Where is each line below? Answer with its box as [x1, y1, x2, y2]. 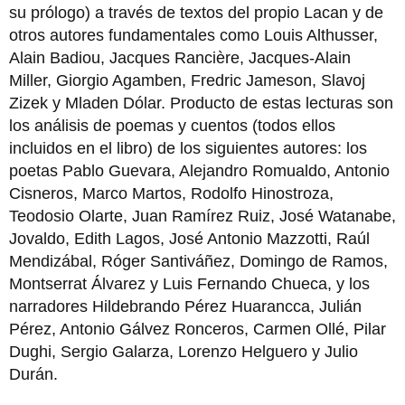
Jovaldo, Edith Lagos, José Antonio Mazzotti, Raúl [9, 230, 370, 248]
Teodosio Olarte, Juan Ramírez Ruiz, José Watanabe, [9, 207, 396, 225]
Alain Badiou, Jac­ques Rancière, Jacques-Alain [9, 49, 351, 67]
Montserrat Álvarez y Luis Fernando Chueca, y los [9, 275, 370, 293]
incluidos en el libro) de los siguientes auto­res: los [9, 139, 367, 157]
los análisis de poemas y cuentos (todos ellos [9, 117, 335, 135]
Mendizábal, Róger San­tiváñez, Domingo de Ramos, [9, 252, 388, 270]
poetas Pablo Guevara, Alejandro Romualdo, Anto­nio [9, 162, 390, 180]
